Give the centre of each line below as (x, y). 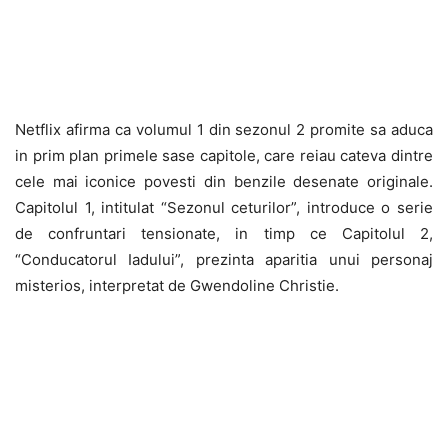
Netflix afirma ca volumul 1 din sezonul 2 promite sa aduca (224, 129)
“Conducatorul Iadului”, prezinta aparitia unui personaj (224, 259)
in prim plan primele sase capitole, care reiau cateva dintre (224, 155)
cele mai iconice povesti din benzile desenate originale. (224, 181)
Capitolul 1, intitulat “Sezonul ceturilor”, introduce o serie (224, 207)
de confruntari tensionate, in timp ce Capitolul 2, (224, 233)
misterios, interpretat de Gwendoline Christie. (177, 285)
